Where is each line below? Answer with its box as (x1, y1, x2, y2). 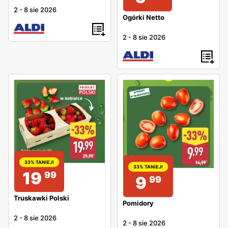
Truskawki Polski (14, 194, 69, 203)
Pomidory (123, 198, 154, 207)
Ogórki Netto (123, 13, 164, 21)
